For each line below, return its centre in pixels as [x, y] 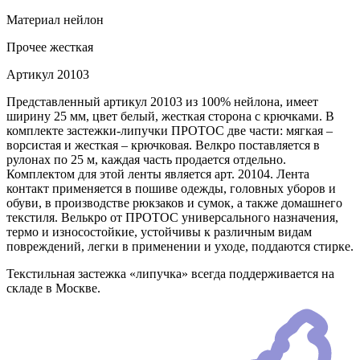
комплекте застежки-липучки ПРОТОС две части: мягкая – [170, 131]
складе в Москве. [53, 288]
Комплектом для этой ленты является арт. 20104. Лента [158, 174]
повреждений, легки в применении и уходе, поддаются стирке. [180, 247]
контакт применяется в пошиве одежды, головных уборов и [171, 189]
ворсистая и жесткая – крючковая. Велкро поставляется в [163, 145]
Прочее [27, 47]
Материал [33, 20]
